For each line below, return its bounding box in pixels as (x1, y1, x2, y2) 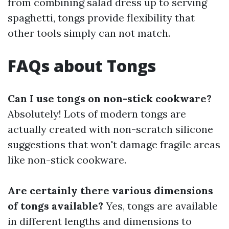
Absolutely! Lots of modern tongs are (8, 107, 186, 121)
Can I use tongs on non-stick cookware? (8, 92, 212, 105)
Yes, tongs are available (103, 199, 218, 213)
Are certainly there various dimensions (8, 184, 213, 197)
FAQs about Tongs (8, 55, 156, 77)
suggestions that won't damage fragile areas (8, 138, 220, 151)
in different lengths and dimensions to (8, 215, 192, 228)
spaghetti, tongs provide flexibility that (8, 11, 195, 25)
